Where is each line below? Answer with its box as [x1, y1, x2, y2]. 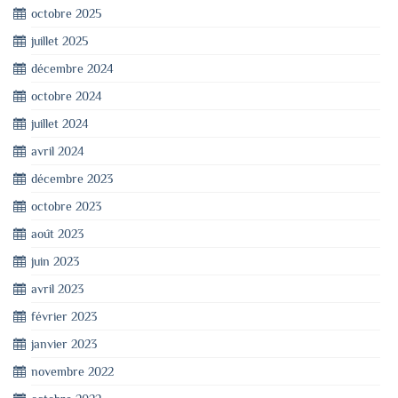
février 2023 [31, 309, 97, 323]
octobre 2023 [31, 199, 101, 213]
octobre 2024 [31, 89, 102, 103]
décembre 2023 [31, 171, 113, 186]
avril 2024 [31, 144, 84, 158]
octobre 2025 [31, 6, 101, 20]
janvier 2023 [31, 337, 97, 351]
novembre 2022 [31, 364, 114, 378]
